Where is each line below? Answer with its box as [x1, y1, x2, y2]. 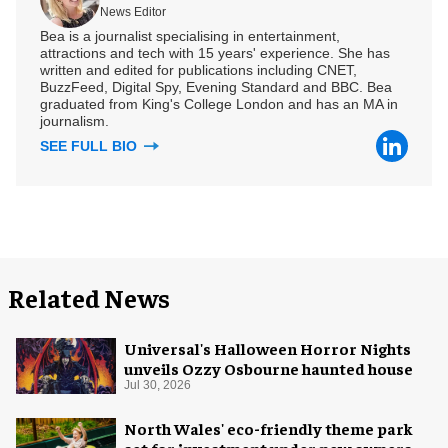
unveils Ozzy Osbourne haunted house [124, 357, 413, 378]
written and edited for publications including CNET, [40, 61, 357, 78]
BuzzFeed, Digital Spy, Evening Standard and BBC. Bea [40, 78, 392, 95]
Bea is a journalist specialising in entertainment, [40, 27, 340, 44]
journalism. [40, 112, 109, 129]
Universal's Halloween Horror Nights [124, 337, 411, 358]
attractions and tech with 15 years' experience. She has [40, 44, 390, 61]
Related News [8, 280, 170, 314]
